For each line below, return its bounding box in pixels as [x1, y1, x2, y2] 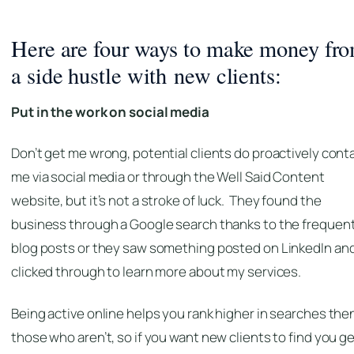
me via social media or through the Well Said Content [11, 168, 325, 186]
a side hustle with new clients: [11, 60, 281, 91]
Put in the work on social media [11, 102, 209, 121]
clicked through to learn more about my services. [11, 262, 302, 281]
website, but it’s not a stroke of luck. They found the [11, 191, 322, 210]
